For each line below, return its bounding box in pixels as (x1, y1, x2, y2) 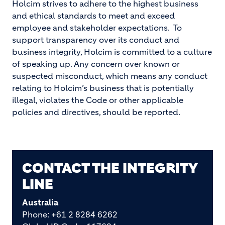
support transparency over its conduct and (12, 35, 179, 45)
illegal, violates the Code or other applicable (12, 95, 183, 105)
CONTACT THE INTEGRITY (22, 160, 197, 177)
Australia (22, 197, 58, 207)
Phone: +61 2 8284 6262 (22, 209, 118, 219)
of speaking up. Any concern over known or (12, 59, 180, 69)
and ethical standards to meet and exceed (12, 11, 175, 21)
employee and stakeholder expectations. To (12, 23, 182, 33)
